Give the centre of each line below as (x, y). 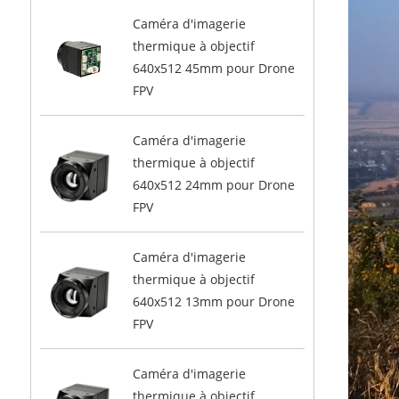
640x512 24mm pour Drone (213, 185)
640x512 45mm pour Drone (213, 68)
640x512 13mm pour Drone (213, 301)
